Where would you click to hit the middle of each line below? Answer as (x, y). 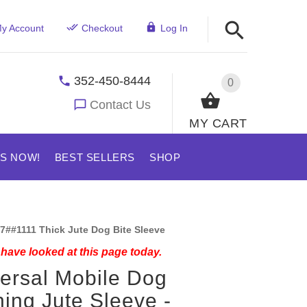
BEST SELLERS (95, 157)
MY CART (218, 123)
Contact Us (121, 105)
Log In (174, 28)
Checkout (102, 28)
